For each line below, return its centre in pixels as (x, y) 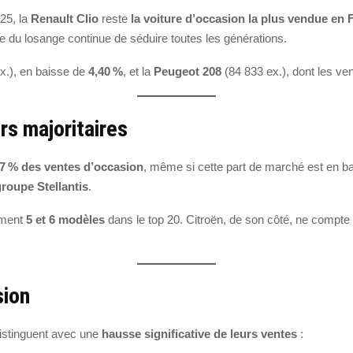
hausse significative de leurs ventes (199, 334)
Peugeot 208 (188, 72)
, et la (138, 72)
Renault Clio (65, 19)
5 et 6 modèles (65, 219)
